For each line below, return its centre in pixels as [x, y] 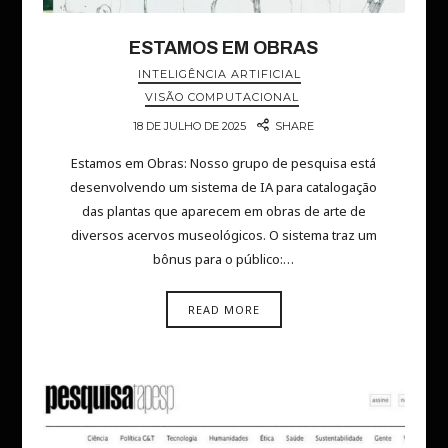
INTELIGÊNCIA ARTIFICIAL [219, 74]
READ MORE [223, 310]
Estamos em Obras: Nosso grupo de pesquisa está [224, 163]
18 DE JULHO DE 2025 [189, 126]
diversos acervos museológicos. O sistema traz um [223, 235]
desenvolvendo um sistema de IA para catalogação [224, 187]
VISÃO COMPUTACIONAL [221, 97]
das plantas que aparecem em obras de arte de [223, 211]
